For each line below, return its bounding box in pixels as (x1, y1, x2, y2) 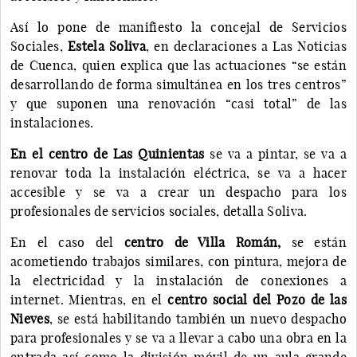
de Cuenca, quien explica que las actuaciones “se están (10, 57, 347, 73)
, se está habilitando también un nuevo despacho (49, 310, 347, 327)
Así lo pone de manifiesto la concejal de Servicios (10, 18, 347, 35)
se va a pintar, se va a (204, 145, 347, 162)
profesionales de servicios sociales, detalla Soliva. (10, 202, 308, 219)
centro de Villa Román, (124, 233, 292, 250)
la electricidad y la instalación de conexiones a (10, 272, 347, 288)
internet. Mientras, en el (10, 291, 168, 308)
